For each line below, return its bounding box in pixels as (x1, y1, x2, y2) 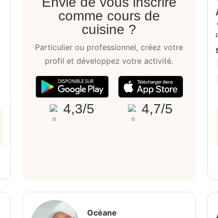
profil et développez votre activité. (45, 56, 173, 66)
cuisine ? (82, 22, 136, 37)
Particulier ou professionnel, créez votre (35, 42, 183, 53)
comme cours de (58, 8, 160, 24)
